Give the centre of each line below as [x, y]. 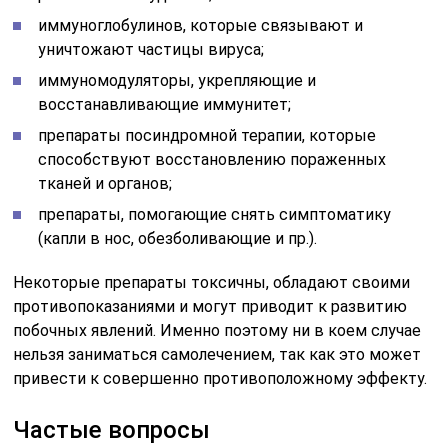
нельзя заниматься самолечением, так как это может [217, 354]
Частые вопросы [112, 430]
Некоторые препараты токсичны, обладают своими [212, 282]
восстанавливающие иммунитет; [165, 104]
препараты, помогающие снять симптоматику [215, 214]
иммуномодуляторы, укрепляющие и [177, 80]
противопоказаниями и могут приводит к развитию [210, 306]
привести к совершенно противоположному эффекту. [220, 378]
